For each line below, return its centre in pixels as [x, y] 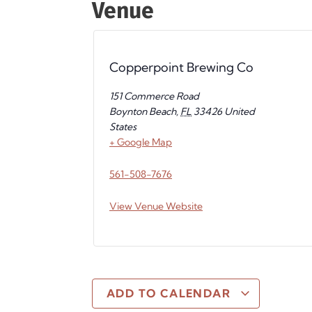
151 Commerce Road [154, 96]
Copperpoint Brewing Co [181, 67]
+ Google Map [141, 142]
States [123, 127]
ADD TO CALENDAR [171, 293]
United [240, 111]
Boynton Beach [143, 111]
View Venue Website [156, 206]
